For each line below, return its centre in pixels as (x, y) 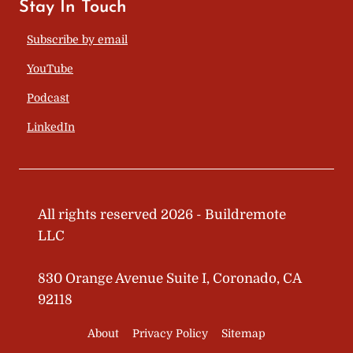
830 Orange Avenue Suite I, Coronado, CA (169, 278)
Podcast (48, 97)
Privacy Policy (170, 334)
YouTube (50, 68)
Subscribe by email (77, 39)
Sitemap (243, 334)
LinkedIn (51, 126)
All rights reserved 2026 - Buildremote (162, 214)
